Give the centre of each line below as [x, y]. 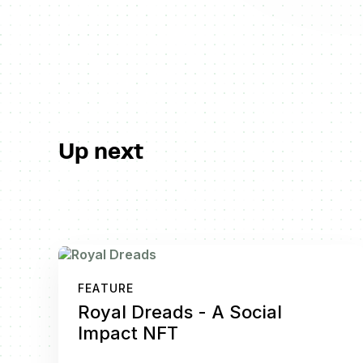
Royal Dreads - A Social [180, 312]
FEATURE [106, 288]
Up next [101, 151]
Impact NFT [128, 333]
